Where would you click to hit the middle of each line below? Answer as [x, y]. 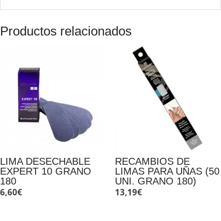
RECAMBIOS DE [152, 162]
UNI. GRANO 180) [155, 181]
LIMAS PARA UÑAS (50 [167, 171]
